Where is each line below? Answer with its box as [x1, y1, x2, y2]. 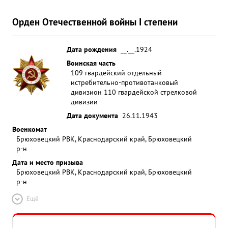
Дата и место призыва [12, 157, 83, 167]
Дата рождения [67, 44, 117, 54]
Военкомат [12, 124, 47, 134]
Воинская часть [67, 58, 116, 68]
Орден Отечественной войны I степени [12, 15, 178, 28]
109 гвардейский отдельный [71, 68, 162, 77]
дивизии [71, 97, 98, 106]
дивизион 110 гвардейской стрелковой [71, 87, 197, 97]
